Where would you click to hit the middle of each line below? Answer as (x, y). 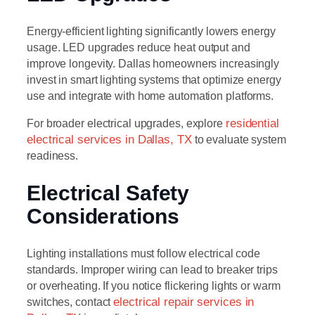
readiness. (53, 155)
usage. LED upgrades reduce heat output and (139, 47)
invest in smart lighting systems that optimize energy (154, 79)
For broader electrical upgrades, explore (126, 123)
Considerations (103, 216)
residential (252, 123)
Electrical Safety (108, 193)
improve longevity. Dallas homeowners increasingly (153, 63)
